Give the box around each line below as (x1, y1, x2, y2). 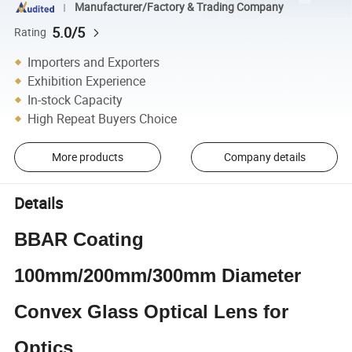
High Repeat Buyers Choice (27, 109, 178, 127)
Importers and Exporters (27, 53, 160, 71)
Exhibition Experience (27, 71, 146, 90)
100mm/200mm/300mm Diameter (14, 264, 302, 286)
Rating (14, 24, 47, 39)
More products (51, 149, 123, 165)
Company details (223, 149, 306, 165)
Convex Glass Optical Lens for (14, 300, 289, 322)
